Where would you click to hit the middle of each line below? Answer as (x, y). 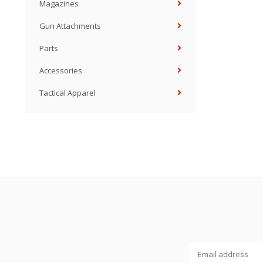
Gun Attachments (70, 26)
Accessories (61, 70)
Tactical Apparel (68, 93)
